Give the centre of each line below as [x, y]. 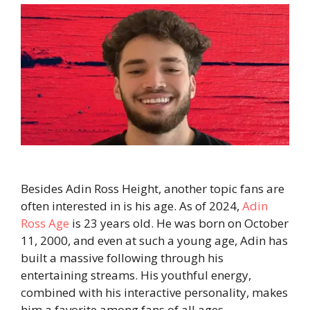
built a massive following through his [122, 258]
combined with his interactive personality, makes [154, 293]
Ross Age [45, 224]
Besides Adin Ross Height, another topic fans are [153, 189]
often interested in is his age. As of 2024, [131, 206]
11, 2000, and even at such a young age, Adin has [154, 241]
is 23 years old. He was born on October [179, 224]
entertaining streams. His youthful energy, [136, 275]
